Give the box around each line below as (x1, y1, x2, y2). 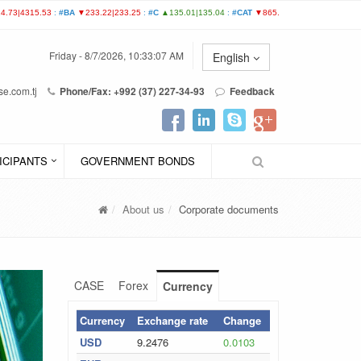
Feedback (230, 84, 275, 98)
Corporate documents (179, 201, 279, 217)
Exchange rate (136, 313, 208, 328)
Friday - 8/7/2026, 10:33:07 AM (49, 48, 184, 63)
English (213, 49, 253, 65)
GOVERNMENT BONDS (81, 153, 195, 168)
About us (122, 201, 164, 217)
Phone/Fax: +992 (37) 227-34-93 (57, 84, 205, 98)
